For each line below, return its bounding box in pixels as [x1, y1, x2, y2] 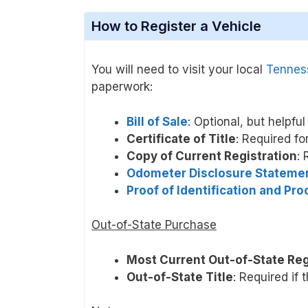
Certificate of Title [126, 131, 236, 146]
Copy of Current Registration [126, 148, 297, 163]
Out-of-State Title [126, 269, 233, 284]
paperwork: [91, 80, 153, 94]
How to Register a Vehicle [91, 18, 261, 35]
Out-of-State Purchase [91, 218, 217, 232]
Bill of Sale [126, 114, 188, 129]
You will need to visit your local [91, 63, 266, 77]
